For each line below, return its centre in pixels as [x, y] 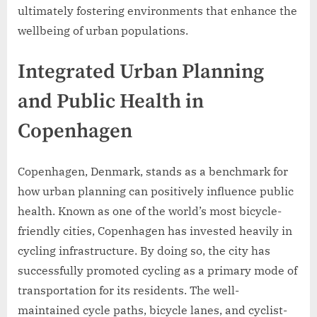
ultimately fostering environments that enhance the [157, 11]
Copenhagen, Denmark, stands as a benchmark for [153, 171]
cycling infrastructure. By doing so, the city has [144, 250]
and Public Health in [111, 102]
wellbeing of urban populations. [103, 31]
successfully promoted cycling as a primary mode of [157, 270]
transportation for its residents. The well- [128, 290]
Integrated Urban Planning [141, 73]
